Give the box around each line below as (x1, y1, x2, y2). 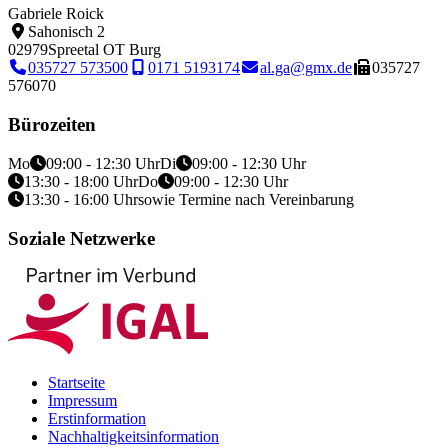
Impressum (48, 391, 117, 409)
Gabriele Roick (8, 5, 104, 23)
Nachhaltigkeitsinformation (48, 427, 219, 445)
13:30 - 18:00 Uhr (24, 172, 138, 190)
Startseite (48, 373, 105, 391)
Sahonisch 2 (28, 23, 105, 41)
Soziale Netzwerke (8, 227, 155, 249)
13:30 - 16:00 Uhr (24, 190, 138, 208)
